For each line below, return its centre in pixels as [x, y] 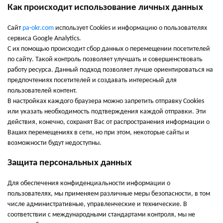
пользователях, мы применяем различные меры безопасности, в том [109, 194]
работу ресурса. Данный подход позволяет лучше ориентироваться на [110, 70]
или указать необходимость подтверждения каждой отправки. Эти [107, 112]
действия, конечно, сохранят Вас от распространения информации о [109, 122]
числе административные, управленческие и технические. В [97, 204]
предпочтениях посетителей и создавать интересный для [92, 80]
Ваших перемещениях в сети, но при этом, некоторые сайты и [98, 133]
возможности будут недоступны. [55, 143]
